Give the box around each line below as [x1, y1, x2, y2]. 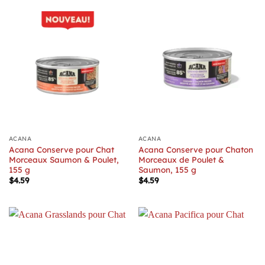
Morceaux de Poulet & [138, 154, 224, 165]
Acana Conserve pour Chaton [138, 144, 253, 155]
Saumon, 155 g [138, 164, 196, 175]
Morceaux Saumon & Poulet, [8, 154, 119, 165]
